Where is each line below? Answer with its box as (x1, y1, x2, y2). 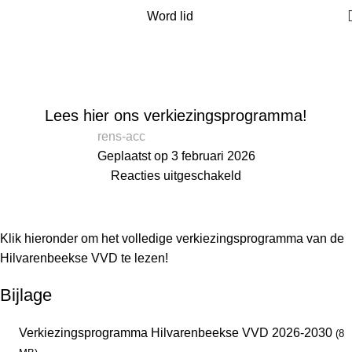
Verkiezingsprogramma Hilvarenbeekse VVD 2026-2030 (19, 326, 332, 339)
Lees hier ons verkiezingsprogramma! (45, 107, 307, 124)
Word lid (146, 9, 193, 23)
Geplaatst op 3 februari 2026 (97, 149, 255, 163)
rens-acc (97, 130, 145, 143)
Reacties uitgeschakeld (111, 169, 241, 182)
